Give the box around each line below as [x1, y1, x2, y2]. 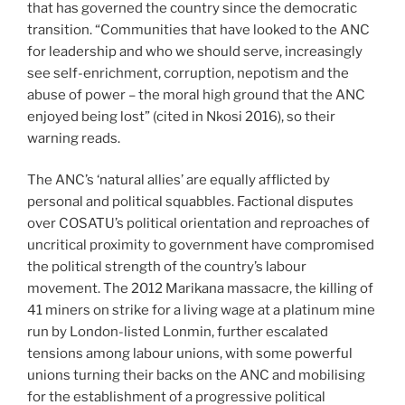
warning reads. [27, 129, 120, 146]
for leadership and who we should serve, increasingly [27, 42, 363, 60]
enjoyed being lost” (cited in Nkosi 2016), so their [27, 108, 335, 125]
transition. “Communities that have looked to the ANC [27, 21, 370, 38]
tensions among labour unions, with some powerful [27, 345, 353, 363]
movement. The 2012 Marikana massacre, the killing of [27, 280, 373, 297]
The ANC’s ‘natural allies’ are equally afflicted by [27, 172, 330, 189]
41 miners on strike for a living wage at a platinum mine [27, 302, 375, 319]
